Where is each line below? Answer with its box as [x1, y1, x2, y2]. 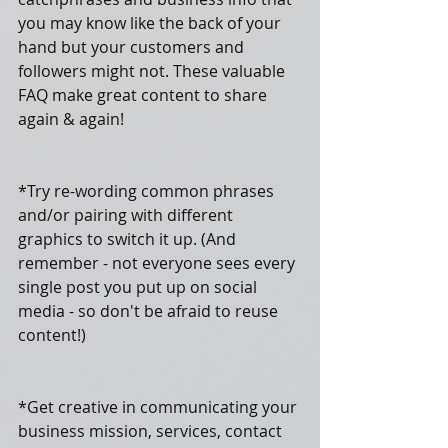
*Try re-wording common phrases [18, 179, 278, 202]
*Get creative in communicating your [18, 395, 301, 418]
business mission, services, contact [18, 419, 286, 442]
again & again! [18, 107, 124, 130]
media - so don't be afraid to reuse [18, 299, 282, 322]
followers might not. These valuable [18, 59, 289, 82]
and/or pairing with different [18, 203, 237, 226]
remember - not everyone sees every [18, 251, 299, 274]
